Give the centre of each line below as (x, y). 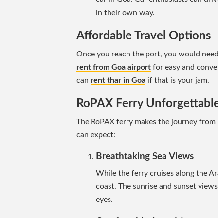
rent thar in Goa (118, 80)
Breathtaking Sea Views (145, 156)
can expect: (96, 135)
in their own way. (125, 12)
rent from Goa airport (114, 67)
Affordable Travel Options (144, 36)
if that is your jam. (177, 80)
